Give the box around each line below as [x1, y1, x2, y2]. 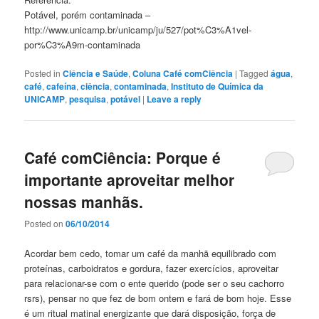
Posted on [24, 217, 66, 230]
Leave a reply [147, 92, 202, 105]
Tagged [239, 66, 269, 79]
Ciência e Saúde [63, 66, 129, 80]
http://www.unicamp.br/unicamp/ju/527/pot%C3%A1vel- [24, 22, 252, 36]
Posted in [24, 66, 61, 79]
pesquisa [69, 92, 107, 105]
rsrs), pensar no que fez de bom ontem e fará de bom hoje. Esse [24, 291, 292, 305]
